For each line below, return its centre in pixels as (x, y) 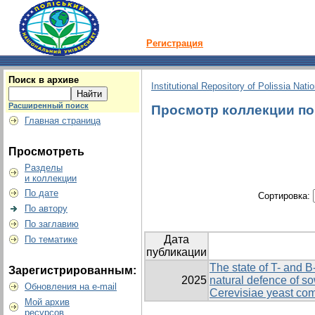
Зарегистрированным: (72, 270)
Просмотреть (46, 152)
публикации (176, 252)
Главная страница (63, 121)
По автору (46, 208)
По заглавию (52, 224)
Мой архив (47, 302)
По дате (41, 193)
